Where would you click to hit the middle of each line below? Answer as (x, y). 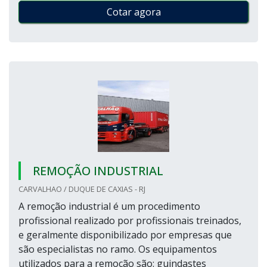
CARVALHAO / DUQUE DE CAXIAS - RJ (82, 189)
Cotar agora (133, 12)
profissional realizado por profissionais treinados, (130, 221)
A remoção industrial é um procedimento (109, 206)
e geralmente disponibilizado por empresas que (125, 235)
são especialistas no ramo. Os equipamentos (118, 249)
